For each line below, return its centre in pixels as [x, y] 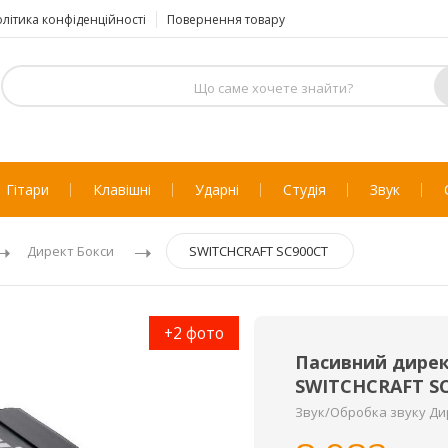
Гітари [27, 189]
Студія [304, 189]
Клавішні [121, 189]
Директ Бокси [70, 251]
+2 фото [194, 333]
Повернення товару [226, 19]
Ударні [216, 189]
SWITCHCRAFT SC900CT [258, 251]
